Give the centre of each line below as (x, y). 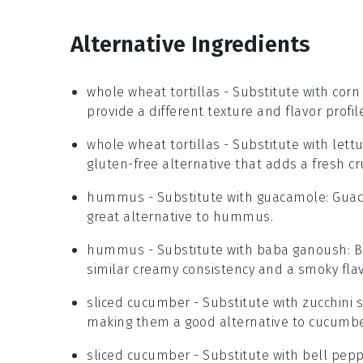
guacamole (291, 197)
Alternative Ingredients (190, 44)
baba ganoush (302, 250)
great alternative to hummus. (180, 216)
